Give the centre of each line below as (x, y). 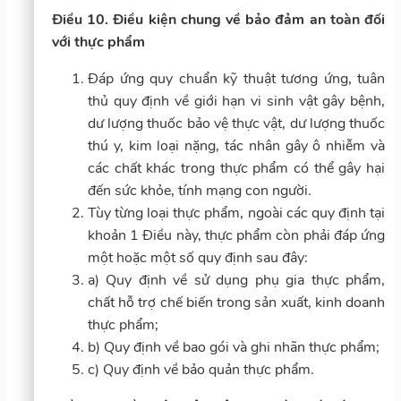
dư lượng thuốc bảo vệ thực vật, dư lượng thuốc (236, 123)
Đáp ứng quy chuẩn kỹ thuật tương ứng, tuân (236, 78)
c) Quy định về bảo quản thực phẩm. (201, 369)
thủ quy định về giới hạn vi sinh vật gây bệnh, (236, 101)
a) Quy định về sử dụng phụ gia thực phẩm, (236, 280)
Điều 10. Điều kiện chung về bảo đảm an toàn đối (218, 19)
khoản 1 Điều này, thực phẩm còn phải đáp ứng (236, 235)
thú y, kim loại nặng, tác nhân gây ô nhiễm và (236, 145)
